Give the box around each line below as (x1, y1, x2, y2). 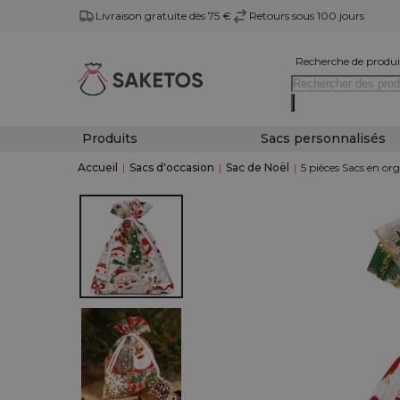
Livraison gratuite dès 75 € (96, 9, 231, 22)
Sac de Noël (226, 161, 289, 174)
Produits (82, 130, 137, 146)
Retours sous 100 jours (249, 9, 364, 22)
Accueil (78, 161, 118, 174)
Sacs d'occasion (129, 161, 214, 174)
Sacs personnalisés (260, 130, 386, 146)
